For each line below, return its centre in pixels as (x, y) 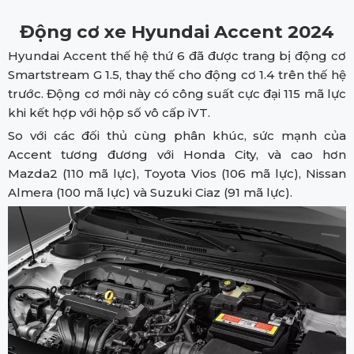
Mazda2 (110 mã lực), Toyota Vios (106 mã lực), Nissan (177, 173)
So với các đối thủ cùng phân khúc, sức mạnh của (177, 135)
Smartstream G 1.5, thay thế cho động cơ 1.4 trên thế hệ (177, 74)
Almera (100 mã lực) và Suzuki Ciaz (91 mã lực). (150, 192)
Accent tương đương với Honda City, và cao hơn (177, 154)
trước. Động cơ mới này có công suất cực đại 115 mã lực (177, 93)
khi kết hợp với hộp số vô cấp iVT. (109, 112)
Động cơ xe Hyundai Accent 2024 (177, 31)
